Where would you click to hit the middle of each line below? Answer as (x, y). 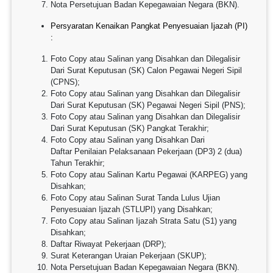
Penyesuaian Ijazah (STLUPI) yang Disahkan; (132, 209)
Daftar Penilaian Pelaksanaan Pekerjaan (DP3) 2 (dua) (146, 151)
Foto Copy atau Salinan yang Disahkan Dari (128, 140)
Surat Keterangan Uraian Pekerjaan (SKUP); (129, 256)
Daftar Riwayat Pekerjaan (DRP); (108, 244)
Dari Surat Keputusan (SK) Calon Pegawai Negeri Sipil (146, 70)
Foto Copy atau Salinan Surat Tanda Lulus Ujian (135, 198)
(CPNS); (65, 82)
